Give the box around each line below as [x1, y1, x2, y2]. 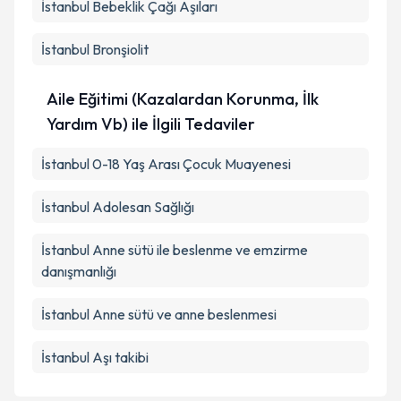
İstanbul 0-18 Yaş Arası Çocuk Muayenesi [41, 155, 291, 173]
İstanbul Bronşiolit [41, 40, 149, 58]
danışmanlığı [41, 262, 116, 280]
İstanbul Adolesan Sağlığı [41, 198, 194, 216]
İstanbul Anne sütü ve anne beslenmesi [41, 305, 277, 323]
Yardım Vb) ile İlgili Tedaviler [47, 114, 255, 134]
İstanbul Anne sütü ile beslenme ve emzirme [41, 241, 308, 259]
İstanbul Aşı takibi [41, 348, 149, 366]
